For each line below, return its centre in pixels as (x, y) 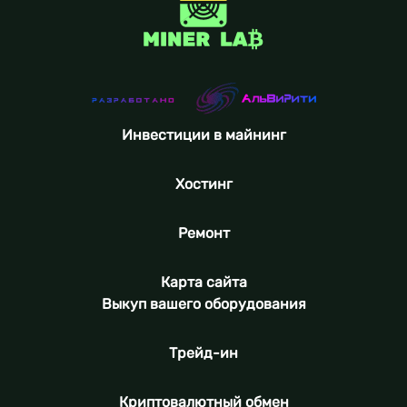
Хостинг (203, 184)
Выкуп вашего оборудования (203, 303)
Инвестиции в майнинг (203, 134)
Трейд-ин (203, 352)
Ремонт (203, 233)
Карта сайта (203, 282)
